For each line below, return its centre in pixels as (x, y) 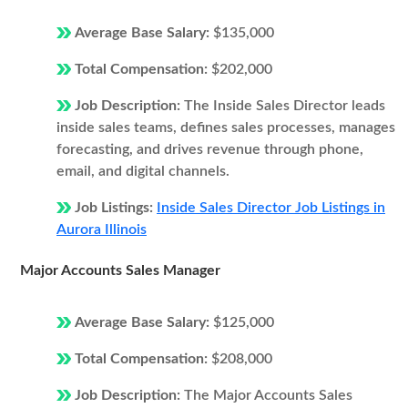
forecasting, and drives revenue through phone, (210, 149)
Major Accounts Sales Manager (120, 270)
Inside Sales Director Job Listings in (271, 208)
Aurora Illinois (102, 229)
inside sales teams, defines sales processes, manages (226, 127)
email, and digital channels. (143, 171)
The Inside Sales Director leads (285, 106)
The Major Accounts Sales (268, 395)
